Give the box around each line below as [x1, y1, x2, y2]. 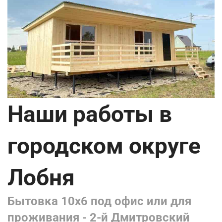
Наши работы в [7, 101, 172, 128]
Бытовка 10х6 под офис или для [7, 194, 191, 209]
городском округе [7, 132, 201, 160]
